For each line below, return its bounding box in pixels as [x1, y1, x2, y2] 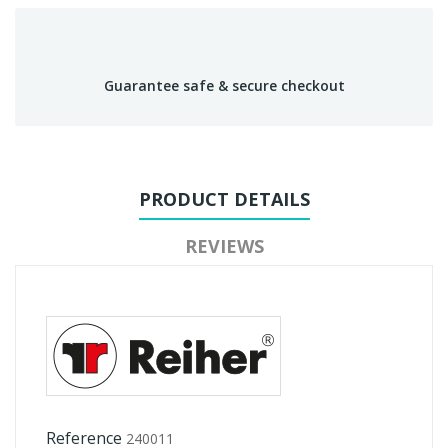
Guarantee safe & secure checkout [103, 75, 345, 95]
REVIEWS [184, 233, 264, 258]
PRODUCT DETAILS [138, 186, 310, 211]
